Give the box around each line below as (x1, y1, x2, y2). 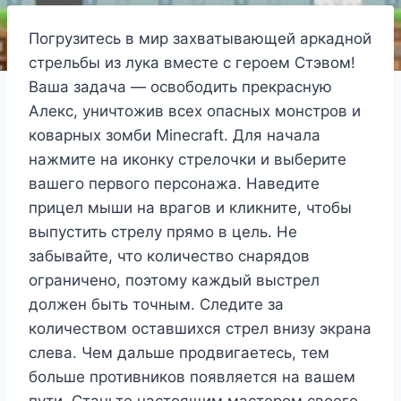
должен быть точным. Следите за (29, 295, 284, 314)
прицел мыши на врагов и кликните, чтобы (29, 199, 352, 218)
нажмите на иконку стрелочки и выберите (29, 150, 346, 169)
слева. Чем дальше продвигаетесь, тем (29, 344, 329, 363)
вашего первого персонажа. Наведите (29, 175, 320, 193)
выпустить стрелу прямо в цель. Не (29, 223, 297, 242)
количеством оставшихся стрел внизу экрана (29, 320, 371, 338)
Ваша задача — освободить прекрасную (29, 78, 332, 97)
